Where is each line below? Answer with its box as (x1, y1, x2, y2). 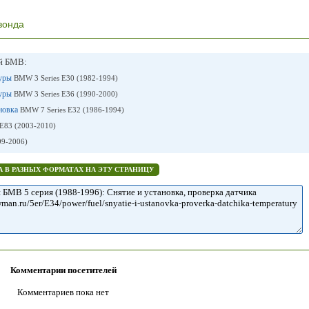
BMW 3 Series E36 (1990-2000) (13, 90, 118, 98)
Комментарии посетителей (10, 265, 117, 275)
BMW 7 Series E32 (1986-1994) (19, 106, 124, 114)
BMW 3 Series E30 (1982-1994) (13, 74, 118, 82)
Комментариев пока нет (17, 287, 109, 297)
